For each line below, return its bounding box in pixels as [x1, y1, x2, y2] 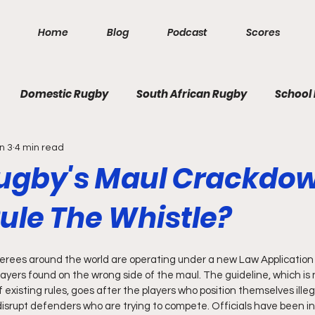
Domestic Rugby [20, 86, 108, 101]
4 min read [15, 142, 64, 153]
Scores [246, 25, 280, 39]
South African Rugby [136, 86, 247, 101]
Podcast [167, 25, 207, 39]
